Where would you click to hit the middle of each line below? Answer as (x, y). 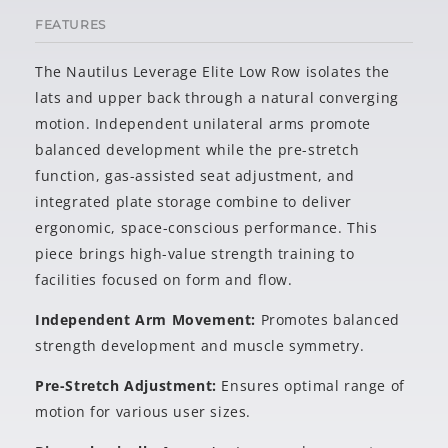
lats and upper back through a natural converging (217, 97)
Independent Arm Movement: (148, 319)
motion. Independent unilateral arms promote (203, 123)
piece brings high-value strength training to (195, 253)
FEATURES (70, 24)
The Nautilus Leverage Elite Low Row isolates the (212, 71)
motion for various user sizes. (143, 411)
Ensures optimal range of (310, 385)
